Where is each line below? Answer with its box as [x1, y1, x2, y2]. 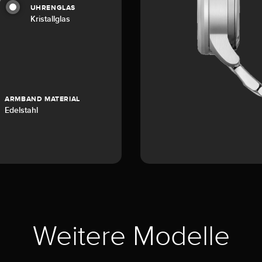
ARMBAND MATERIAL [5, 95, 80, 104]
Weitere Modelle [32, 220, 230, 252]
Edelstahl [5, 105, 39, 115]
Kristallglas [30, 14, 70, 24]
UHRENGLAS [30, 4, 76, 12]
